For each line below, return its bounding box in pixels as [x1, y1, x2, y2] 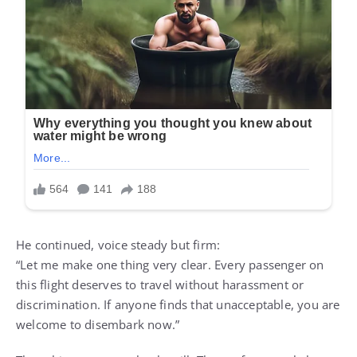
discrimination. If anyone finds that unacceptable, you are [16, 296, 340, 313]
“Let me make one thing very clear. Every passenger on [16, 257, 324, 273]
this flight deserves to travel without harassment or [16, 277, 304, 293]
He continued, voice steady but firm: [16, 237, 221, 253]
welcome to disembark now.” [16, 316, 180, 333]
